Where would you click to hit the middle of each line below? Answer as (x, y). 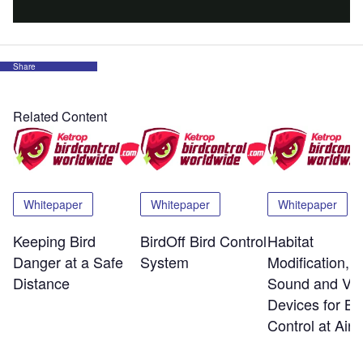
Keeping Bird (54, 241)
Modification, (308, 262)
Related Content (60, 116)
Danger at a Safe (68, 262)
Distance (41, 283)
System (164, 262)
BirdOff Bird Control (203, 241)
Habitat (290, 241)
